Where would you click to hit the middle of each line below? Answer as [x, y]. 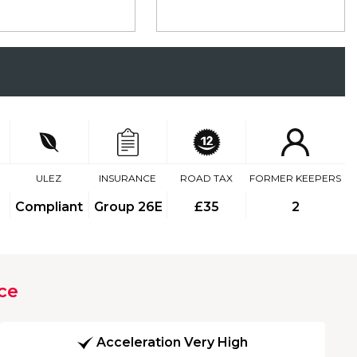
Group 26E [128, 207]
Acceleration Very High [172, 343]
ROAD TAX [206, 178]
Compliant [49, 207]
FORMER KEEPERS [295, 178]
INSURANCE [128, 178]
